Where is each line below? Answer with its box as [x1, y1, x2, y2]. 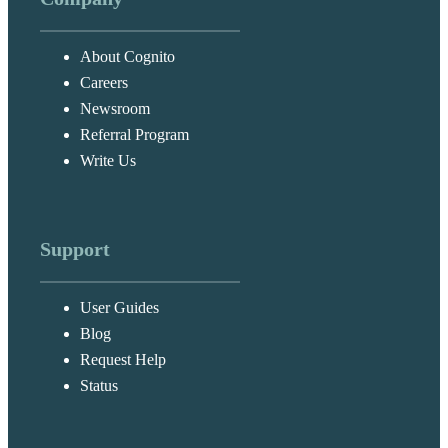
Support [40, 238, 110, 261]
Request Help [80, 351, 166, 369]
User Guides [80, 299, 159, 317]
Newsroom [80, 100, 150, 118]
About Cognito [80, 48, 175, 66]
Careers [80, 74, 128, 92]
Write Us [80, 152, 136, 170]
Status [80, 377, 118, 395]
